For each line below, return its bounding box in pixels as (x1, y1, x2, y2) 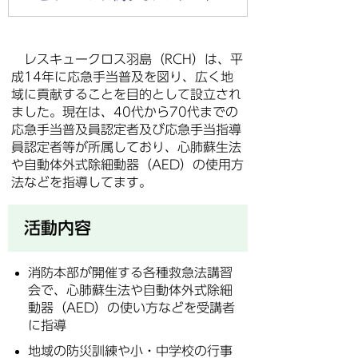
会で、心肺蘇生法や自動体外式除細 (28, 284, 233, 296)
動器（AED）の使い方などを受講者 (28, 301, 235, 314)
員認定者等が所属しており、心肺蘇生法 (11, 141, 241, 153)
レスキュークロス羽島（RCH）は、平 (11, 53, 243, 66)
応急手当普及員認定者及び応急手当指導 (11, 123, 241, 136)
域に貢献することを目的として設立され (11, 88, 241, 101)
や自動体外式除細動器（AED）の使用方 (11, 158, 244, 171)
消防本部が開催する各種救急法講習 (28, 266, 233, 279)
